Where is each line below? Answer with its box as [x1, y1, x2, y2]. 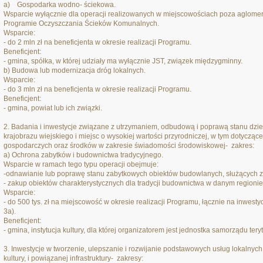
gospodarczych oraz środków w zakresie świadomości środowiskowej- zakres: [4, 141, 254, 150]
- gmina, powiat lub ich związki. [4, 104, 102, 112]
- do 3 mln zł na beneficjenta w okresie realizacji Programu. [4, 85, 191, 93]
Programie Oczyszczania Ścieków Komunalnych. [4, 19, 159, 28]
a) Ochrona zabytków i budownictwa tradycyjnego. [4, 151, 163, 159]
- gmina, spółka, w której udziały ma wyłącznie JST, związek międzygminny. [4, 57, 242, 65]
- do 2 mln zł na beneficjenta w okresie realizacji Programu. [4, 38, 191, 46]
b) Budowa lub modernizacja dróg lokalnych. [4, 66, 146, 75]
